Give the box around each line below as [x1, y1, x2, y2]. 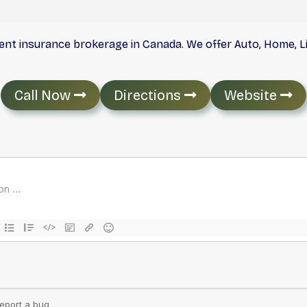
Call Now [14, 86, 74, 103]
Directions [114, 86, 184, 103]
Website [224, 86, 280, 103]
